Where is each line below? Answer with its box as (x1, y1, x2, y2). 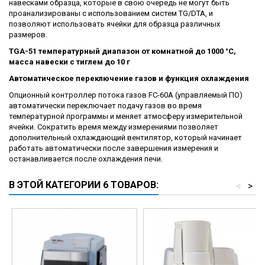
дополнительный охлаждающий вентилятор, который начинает (9, 133, 242, 143)
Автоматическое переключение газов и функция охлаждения (9, 74, 249, 83)
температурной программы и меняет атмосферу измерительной (9, 112, 243, 121)
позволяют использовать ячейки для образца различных (9, 20, 220, 29)
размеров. (9, 30, 47, 40)
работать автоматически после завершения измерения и (9, 144, 218, 153)
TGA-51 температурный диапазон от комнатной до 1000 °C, (9, 47, 236, 56)
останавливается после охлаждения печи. (9, 154, 164, 164)
